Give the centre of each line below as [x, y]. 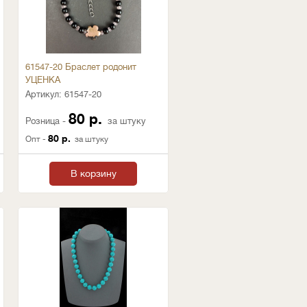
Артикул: [45, 94]
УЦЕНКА [43, 80]
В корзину [93, 173]
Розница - [47, 121]
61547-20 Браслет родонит [81, 67]
